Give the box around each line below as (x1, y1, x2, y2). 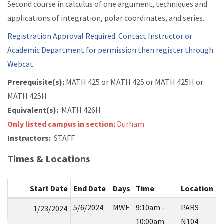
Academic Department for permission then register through (7, 45, 213, 55)
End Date (73, 183, 106, 194)
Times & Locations (7, 152, 90, 165)
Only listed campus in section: (7, 119, 115, 129)
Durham (115, 119, 144, 129)
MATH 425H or (155, 77, 203, 87)
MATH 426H (58, 105, 101, 115)
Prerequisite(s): (7, 77, 64, 87)
